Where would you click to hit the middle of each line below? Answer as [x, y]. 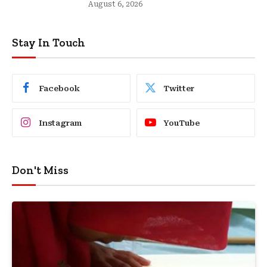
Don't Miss [40, 170]
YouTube [181, 123]
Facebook [59, 88]
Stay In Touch [49, 43]
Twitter [179, 88]
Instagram [60, 123]
